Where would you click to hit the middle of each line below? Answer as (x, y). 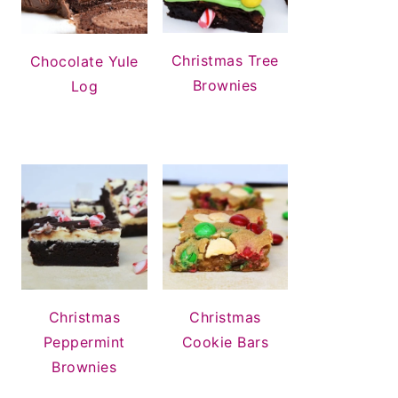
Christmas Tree (225, 61)
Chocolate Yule (84, 61)
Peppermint (84, 342)
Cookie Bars (225, 342)
